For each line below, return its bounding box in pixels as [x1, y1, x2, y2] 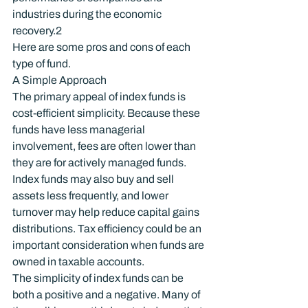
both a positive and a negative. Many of [12, 289, 202, 300]
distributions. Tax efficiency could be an [12, 223, 203, 234]
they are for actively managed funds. [12, 157, 188, 168]
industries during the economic [12, 8, 164, 20]
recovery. [12, 25, 56, 36]
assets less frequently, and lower [12, 190, 170, 201]
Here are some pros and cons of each [12, 41, 192, 53]
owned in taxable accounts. [12, 256, 144, 267]
